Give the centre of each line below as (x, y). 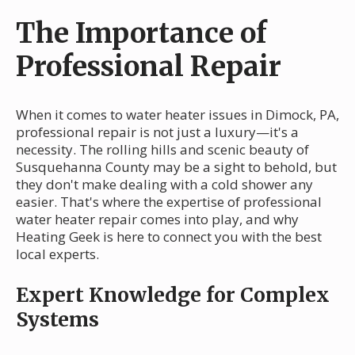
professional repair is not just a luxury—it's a (157, 132)
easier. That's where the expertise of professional (169, 201)
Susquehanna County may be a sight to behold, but (176, 166)
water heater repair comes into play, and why (157, 219)
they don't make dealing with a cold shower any (164, 184)
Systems (57, 319)
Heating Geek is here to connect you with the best (169, 236)
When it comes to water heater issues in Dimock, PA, (177, 114)
